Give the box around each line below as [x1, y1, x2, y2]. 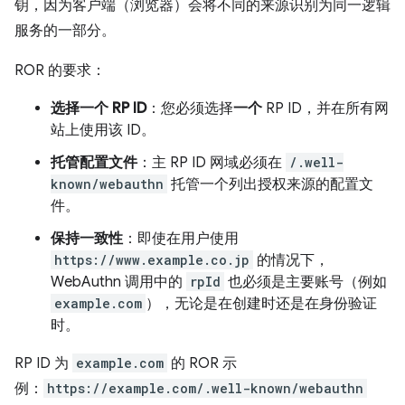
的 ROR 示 [167, 354, 237, 372]
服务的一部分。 [14, 22, 116, 40]
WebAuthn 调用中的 [51, 273, 186, 291]
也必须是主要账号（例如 [224, 273, 387, 291]
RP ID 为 [14, 354, 72, 372]
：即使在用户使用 [123, 230, 239, 248]
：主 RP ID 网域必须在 [137, 154, 286, 172]
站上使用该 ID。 [51, 121, 155, 139]
